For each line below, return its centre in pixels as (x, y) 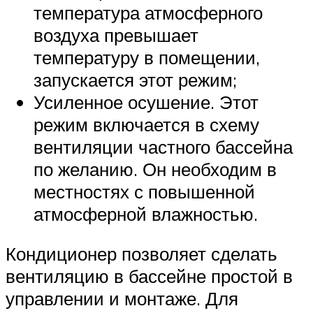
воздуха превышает (116, 35)
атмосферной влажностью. (146, 213)
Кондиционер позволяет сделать (141, 254)
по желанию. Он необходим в (155, 169)
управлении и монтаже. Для (122, 299)
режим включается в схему (146, 124)
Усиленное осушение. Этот (146, 102)
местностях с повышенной (144, 191)
